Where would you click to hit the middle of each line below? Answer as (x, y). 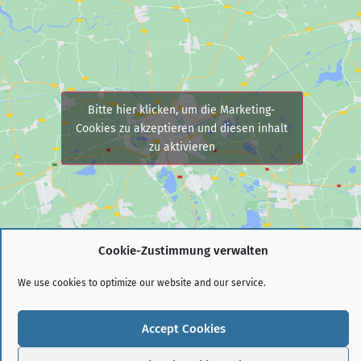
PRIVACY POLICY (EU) (240, 328)
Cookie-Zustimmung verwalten (183, 251)
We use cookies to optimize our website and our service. (142, 283)
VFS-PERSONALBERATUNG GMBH (197, 295)
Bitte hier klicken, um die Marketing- (182, 110)
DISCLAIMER (266, 352)
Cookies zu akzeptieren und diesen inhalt (182, 128)
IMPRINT (93, 328)
